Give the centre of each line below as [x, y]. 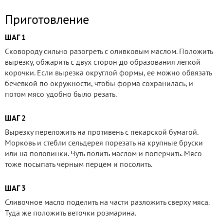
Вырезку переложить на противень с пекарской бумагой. [101, 132]
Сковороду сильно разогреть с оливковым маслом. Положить [109, 51]
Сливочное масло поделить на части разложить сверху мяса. [107, 202]
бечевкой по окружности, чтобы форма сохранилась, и [99, 83]
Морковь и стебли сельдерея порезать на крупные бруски [104, 142]
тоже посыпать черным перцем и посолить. [79, 164]
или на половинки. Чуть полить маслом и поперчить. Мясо [103, 153]
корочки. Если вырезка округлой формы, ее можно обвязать [108, 72]
